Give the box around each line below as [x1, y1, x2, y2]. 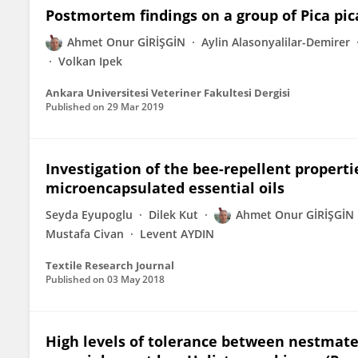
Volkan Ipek [58, 54, 122, 69]
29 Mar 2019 [107, 100, 164, 113]
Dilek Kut [149, 207, 198, 222]
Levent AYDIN [140, 226, 214, 241]
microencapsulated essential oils [46, 178, 284, 197]
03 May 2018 [107, 272, 165, 286]
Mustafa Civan [46, 226, 124, 241]
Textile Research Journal [46, 258, 174, 272]
